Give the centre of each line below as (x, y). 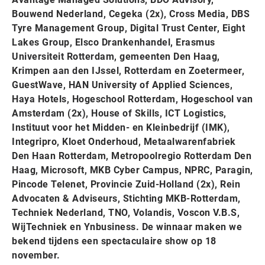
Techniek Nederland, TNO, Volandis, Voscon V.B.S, (126, 213)
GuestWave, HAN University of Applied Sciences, (122, 85)
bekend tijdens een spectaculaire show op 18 (114, 241)
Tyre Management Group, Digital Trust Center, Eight (128, 28)
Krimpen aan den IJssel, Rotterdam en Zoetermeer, (128, 71)
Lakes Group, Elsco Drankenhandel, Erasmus (114, 43)
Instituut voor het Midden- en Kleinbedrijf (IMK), (121, 128)
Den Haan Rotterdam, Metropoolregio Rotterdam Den (132, 156)
